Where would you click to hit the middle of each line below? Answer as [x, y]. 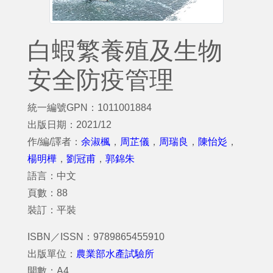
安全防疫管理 [101, 80]
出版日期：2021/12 [69, 125]
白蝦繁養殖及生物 [125, 51]
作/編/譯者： [54, 142]
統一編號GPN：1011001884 [90, 108]
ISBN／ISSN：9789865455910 [96, 237]
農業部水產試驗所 [115, 254]
